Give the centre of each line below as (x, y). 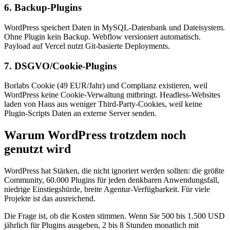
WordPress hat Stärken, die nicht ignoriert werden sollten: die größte (114, 171)
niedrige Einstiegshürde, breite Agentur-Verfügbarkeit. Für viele (107, 189)
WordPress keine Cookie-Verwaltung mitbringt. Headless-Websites (112, 95)
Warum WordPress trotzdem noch (95, 135)
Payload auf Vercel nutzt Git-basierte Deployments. (87, 46)
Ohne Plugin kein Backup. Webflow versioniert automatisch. (102, 36)
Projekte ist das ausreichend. (50, 199)
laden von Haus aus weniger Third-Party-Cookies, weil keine (103, 104)
